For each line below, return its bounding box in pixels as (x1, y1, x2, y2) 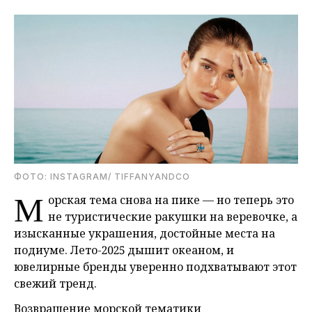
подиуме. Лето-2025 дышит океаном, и (14, 242, 234, 258)
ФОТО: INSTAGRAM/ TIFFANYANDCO (14, 171, 190, 182)
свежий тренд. (14, 276, 97, 292)
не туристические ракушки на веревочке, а (48, 209, 297, 225)
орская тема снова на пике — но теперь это (48, 192, 294, 208)
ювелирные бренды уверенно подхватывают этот (14, 259, 297, 275)
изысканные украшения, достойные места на (14, 226, 275, 242)
